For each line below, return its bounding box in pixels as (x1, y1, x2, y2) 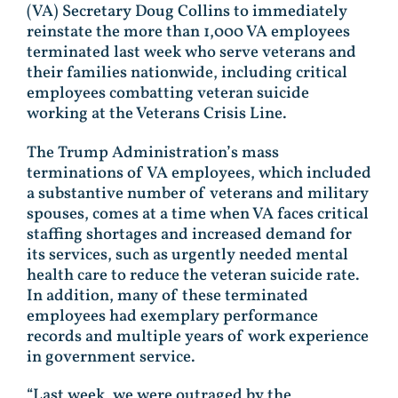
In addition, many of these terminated (27, 283, 308, 307)
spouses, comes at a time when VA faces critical (27, 202, 369, 226)
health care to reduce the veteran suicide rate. (27, 263, 360, 287)
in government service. (27, 345, 195, 369)
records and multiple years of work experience (27, 324, 369, 348)
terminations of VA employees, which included (27, 161, 371, 185)
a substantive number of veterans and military (27, 181, 369, 205)
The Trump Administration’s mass (27, 140, 279, 164)
